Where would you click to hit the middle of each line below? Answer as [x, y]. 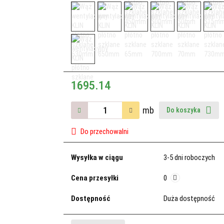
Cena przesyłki [94, 178]
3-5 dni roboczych [189, 157]
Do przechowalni [104, 131]
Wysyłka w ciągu [97, 157]
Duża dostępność [190, 198]
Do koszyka [184, 110]
